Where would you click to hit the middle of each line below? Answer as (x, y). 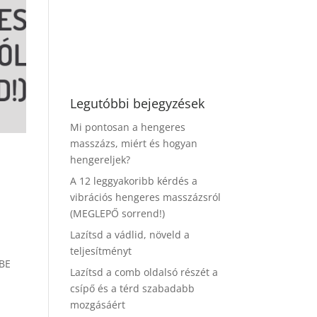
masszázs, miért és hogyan (133, 143)
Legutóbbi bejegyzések (137, 103)
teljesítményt (100, 251)
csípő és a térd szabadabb (132, 288)
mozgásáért (97, 305)
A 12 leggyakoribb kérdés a (133, 181)
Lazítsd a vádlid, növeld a (129, 235)
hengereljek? (100, 160)
